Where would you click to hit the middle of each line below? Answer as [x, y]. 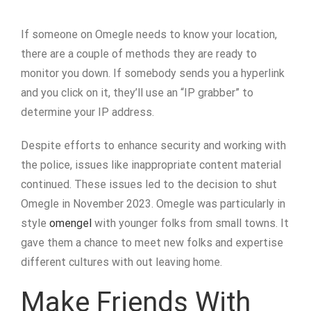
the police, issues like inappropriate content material [151, 165]
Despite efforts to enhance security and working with [153, 145]
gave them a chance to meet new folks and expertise [152, 243]
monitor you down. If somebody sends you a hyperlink [153, 73]
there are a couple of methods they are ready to [139, 54]
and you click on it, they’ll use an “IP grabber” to [137, 93]
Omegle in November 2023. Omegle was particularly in [153, 204]
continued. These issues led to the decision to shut [149, 184]
